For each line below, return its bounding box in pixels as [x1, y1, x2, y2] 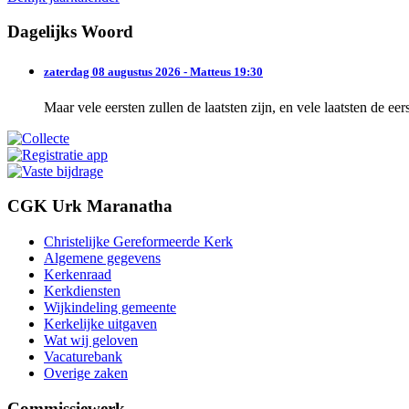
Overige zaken [44, 365, 128, 382]
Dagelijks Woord [7, 22, 133, 42]
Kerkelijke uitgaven [44, 316, 157, 332]
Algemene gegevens [44, 250, 161, 267]
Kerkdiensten [44, 283, 121, 299]
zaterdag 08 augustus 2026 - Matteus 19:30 [44, 64, 263, 79]
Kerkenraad [44, 267, 111, 283]
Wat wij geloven [44, 332, 138, 349]
